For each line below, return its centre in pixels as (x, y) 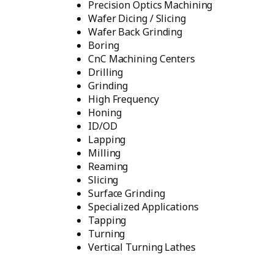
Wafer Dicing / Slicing (137, 18)
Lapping (107, 139)
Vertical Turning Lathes (142, 247)
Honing (105, 113)
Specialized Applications (143, 207)
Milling (105, 153)
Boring (104, 45)
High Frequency (124, 99)
